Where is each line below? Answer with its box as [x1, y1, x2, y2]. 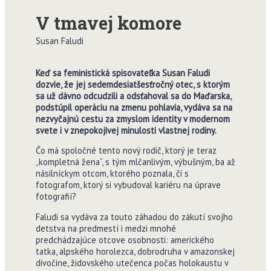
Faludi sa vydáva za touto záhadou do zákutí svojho [35, 211, 233, 223]
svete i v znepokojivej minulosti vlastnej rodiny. [35, 124, 217, 136]
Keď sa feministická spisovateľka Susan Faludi [35, 67, 210, 79]
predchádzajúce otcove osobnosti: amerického [35, 233, 214, 246]
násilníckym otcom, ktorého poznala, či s [35, 168, 189, 180]
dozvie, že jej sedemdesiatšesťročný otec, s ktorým [35, 78, 230, 90]
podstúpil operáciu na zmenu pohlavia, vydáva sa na [35, 101, 232, 113]
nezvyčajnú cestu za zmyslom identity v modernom [35, 113, 230, 125]
